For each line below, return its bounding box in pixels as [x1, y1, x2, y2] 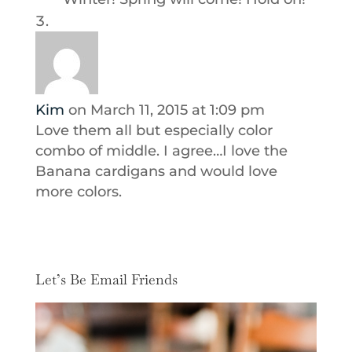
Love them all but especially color [35, 122, 273, 140]
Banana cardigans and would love [35, 163, 277, 181]
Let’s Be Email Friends [35, 270, 178, 289]
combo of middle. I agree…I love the [35, 142, 288, 160]
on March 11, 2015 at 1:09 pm [68, 101, 265, 119]
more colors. [35, 183, 122, 201]
